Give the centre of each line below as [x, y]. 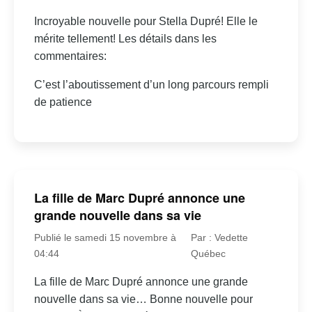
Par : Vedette [219, 238]
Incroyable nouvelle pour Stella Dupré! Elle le [146, 21]
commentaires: [70, 56]
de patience [63, 102]
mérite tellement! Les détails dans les [125, 38]
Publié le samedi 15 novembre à [105, 238]
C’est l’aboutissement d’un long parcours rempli [151, 84]
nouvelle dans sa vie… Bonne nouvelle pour [143, 299]
